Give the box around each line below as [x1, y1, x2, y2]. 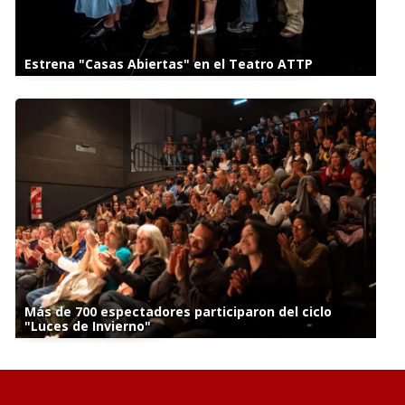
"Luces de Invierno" [24, 317, 151, 335]
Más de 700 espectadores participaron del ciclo [24, 303, 332, 321]
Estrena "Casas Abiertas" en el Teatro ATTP [24, 55, 313, 73]
